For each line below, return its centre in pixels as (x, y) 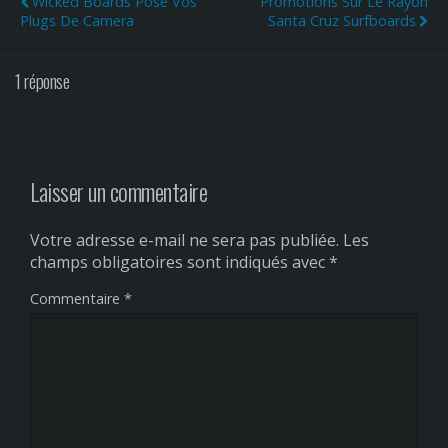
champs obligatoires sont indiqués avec (179, 261)
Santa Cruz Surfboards (342, 20)
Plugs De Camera (77, 20)
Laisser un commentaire (119, 190)
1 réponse (42, 81)
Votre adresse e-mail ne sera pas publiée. (184, 239)
